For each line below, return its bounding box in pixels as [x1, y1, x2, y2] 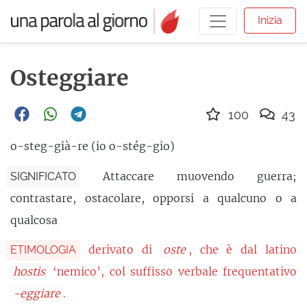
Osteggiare [10, 64, 129, 92]
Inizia [257, 13, 282, 27]
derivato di [88, 242, 160, 256]
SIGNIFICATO [10, 169, 76, 183]
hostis [13, 265, 45, 279]
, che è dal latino [188, 242, 297, 256]
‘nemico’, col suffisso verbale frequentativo [48, 265, 297, 279]
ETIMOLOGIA [10, 243, 76, 256]
